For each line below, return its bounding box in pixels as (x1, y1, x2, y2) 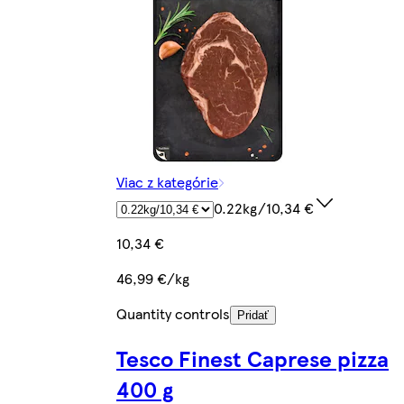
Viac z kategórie (116, 171, 218, 193)
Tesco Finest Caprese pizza (116, 343, 389, 374)
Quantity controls (116, 303, 230, 325)
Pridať (237, 308, 269, 323)
